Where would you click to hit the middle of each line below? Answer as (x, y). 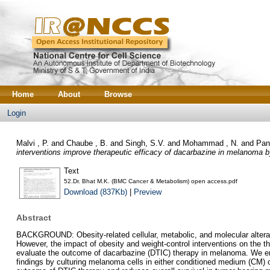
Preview (147, 192)
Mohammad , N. (210, 143)
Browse (118, 94)
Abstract (33, 218)
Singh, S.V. (145, 143)
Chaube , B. (87, 143)
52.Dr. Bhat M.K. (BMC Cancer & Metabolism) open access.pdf (150, 181)
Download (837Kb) (95, 192)
